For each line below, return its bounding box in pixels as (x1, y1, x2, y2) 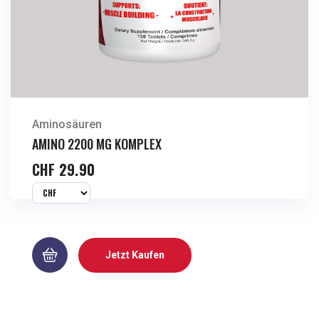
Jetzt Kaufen (105, 249, 164, 261)
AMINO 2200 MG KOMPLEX (32, 135, 162, 153)
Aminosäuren (32, 117, 102, 131)
